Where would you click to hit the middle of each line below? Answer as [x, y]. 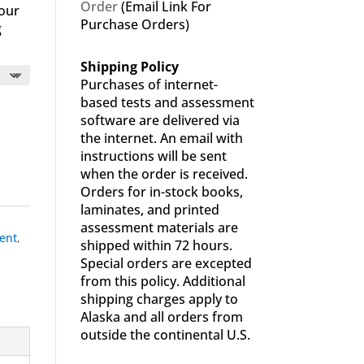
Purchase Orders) [134, 24]
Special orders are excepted [166, 263]
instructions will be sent [153, 156]
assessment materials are [159, 227]
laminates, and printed [149, 210]
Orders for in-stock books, [161, 192]
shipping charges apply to [159, 299]
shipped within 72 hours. [156, 245]
